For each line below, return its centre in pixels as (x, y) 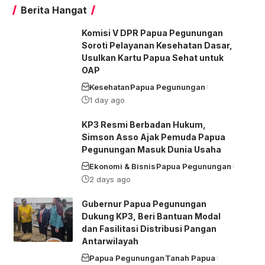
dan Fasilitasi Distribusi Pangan (149, 228)
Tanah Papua (190, 258)
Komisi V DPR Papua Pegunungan (152, 33)
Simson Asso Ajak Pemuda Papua (153, 137)
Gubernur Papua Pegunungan (144, 203)
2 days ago (110, 179)
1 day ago (107, 100)
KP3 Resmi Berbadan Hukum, (143, 124)
